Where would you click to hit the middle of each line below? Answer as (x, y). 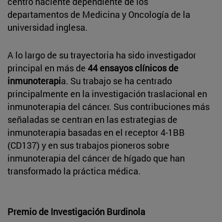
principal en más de (47, 68)
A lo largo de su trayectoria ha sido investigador (102, 55)
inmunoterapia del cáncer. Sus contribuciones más (109, 106)
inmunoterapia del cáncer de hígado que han (96, 158)
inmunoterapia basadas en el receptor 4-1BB (96, 132)
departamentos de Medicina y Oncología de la (99, 14)
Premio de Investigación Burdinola (76, 211)
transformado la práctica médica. (74, 171)
